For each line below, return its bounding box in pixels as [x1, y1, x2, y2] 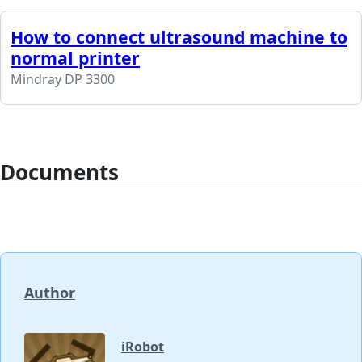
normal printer [11, 46, 140, 70]
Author [24, 283, 75, 303]
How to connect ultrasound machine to [11, 25, 347, 49]
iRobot [121, 338, 164, 356]
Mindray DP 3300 [11, 70, 115, 89]
